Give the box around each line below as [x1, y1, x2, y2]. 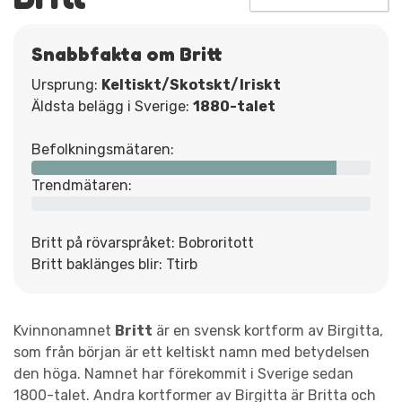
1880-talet [193, 97, 275, 115]
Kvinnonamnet [13, 321, 115, 339]
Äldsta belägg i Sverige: [31, 97, 193, 115]
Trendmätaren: [31, 176, 132, 194]
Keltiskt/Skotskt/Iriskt [101, 75, 281, 93]
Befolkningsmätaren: [31, 140, 174, 158]
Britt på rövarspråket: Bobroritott [31, 233, 254, 251]
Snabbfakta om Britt [31, 41, 223, 66]
